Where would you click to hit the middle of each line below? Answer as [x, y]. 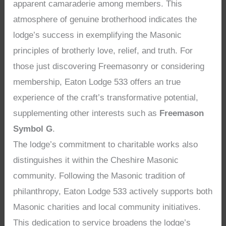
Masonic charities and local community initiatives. [107, 207]
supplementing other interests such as [87, 114]
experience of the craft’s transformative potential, [106, 98]
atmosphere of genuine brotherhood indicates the [105, 20]
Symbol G [33, 129]
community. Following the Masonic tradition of [99, 176]
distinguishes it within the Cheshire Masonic [96, 160]
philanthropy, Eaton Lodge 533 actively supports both [113, 192]
